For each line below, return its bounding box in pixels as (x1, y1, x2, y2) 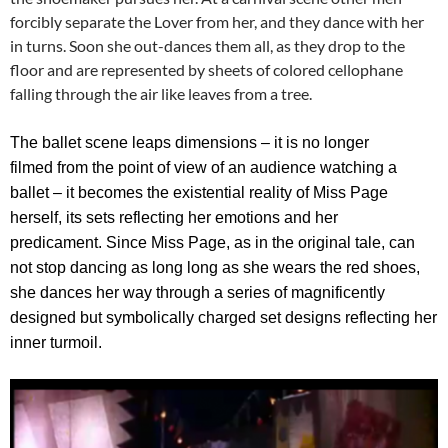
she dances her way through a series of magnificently (10, 284, 385, 302)
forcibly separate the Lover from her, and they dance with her (10, 12, 424, 32)
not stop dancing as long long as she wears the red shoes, (10, 259, 420, 277)
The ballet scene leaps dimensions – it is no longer (10, 134, 369, 152)
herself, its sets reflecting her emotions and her (10, 209, 338, 227)
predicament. (10, 234, 102, 252)
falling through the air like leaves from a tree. (10, 84, 312, 104)
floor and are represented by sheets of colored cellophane (10, 60, 403, 80)
